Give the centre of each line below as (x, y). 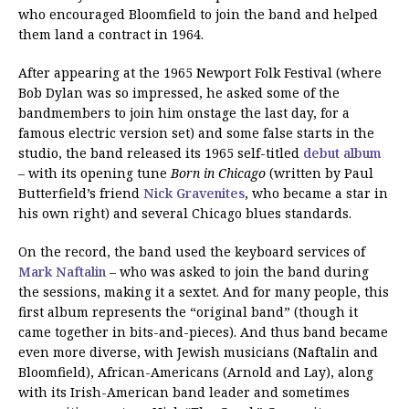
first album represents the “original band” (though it (188, 311)
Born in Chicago (218, 173)
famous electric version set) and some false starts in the (196, 132)
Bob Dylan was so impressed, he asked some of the (179, 92)
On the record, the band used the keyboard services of (192, 251)
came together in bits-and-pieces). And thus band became (203, 331)
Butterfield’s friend (81, 193)
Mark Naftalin (62, 271)
